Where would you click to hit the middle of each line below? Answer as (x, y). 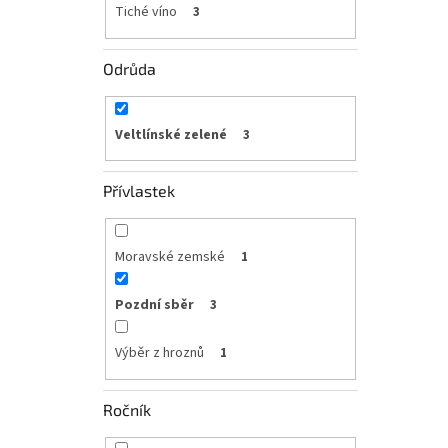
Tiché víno (145, 12)
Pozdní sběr (154, 305)
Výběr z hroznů (159, 353)
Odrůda (129, 68)
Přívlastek (139, 191)
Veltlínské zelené (170, 134)
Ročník (127, 409)
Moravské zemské (169, 257)
